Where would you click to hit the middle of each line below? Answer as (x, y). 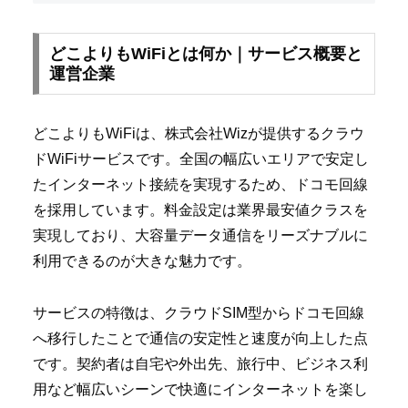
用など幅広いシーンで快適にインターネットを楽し (200, 389)
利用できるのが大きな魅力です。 (142, 260)
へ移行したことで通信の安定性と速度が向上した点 (200, 338)
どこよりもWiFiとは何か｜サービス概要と (205, 53)
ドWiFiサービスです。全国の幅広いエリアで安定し (201, 158)
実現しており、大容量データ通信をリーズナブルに (200, 235)
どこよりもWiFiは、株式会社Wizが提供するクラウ (199, 133)
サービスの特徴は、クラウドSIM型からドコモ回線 (199, 312)
